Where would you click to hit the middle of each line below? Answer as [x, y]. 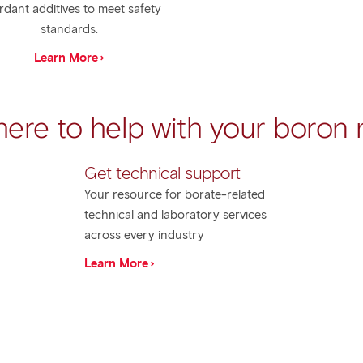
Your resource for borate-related [175, 194]
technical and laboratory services [175, 215]
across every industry [144, 235]
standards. [69, 29]
